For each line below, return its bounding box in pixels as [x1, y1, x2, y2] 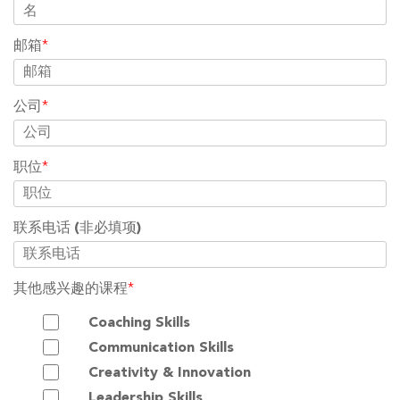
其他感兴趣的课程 [13, 282, 128, 296]
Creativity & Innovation [87, 366, 251, 380]
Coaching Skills [87, 316, 190, 330]
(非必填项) [74, 221, 141, 236]
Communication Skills [87, 341, 234, 355]
